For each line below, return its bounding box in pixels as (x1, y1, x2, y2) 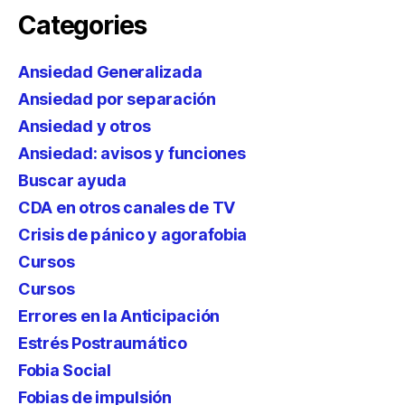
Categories (18, 10, 146, 41)
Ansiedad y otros (18, 117, 151, 136)
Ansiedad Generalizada (18, 62, 202, 81)
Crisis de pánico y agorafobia (18, 225, 248, 244)
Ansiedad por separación (18, 89, 216, 108)
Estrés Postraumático (18, 334, 187, 353)
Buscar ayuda (18, 171, 127, 190)
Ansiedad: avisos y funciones (18, 144, 246, 163)
